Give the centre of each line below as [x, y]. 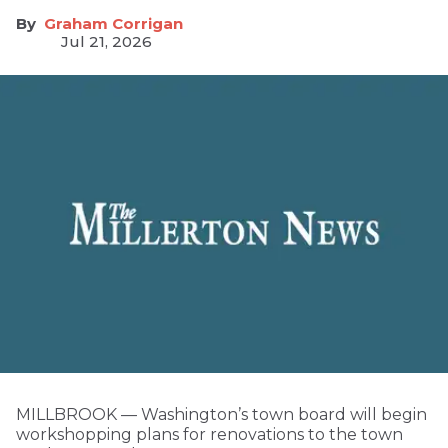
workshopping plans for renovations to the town [209, 435]
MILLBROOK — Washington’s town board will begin [221, 415]
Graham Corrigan [113, 23]
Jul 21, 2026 [106, 41]
